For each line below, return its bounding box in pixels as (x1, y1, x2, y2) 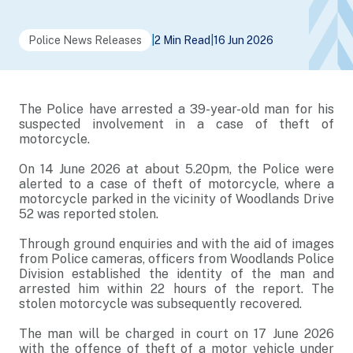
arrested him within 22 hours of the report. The (19, 281, 334, 296)
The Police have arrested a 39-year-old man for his (19, 102, 334, 117)
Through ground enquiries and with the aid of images (19, 236, 334, 251)
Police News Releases (28, 34, 142, 46)
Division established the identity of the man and (19, 266, 334, 281)
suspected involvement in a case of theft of (19, 117, 334, 132)
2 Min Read (154, 34, 210, 46)
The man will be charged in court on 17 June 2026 (19, 326, 334, 341)
